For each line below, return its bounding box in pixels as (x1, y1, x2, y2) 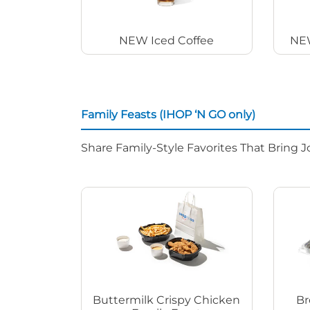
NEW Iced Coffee (119, 33, 215, 47)
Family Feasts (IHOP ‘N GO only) (81, 107, 255, 121)
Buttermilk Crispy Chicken (93, 293, 241, 307)
